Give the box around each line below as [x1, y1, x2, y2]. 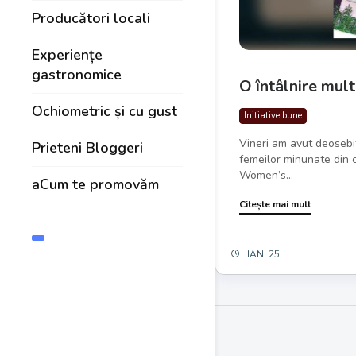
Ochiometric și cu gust [32, 102, 177, 122]
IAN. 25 [247, 247, 281, 261]
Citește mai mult [239, 197, 311, 211]
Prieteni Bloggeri [32, 138, 143, 158]
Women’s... [239, 167, 294, 183]
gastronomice [32, 65, 122, 85]
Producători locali [32, 9, 150, 29]
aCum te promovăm [32, 175, 159, 195]
